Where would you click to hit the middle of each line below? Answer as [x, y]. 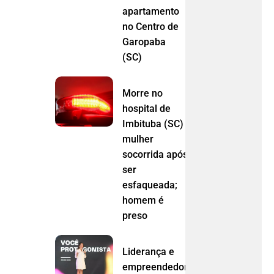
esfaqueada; [150, 185]
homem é [143, 201]
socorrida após [155, 155]
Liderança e [149, 252]
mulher [138, 139]
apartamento [151, 12]
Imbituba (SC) [153, 124]
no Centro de [151, 27]
